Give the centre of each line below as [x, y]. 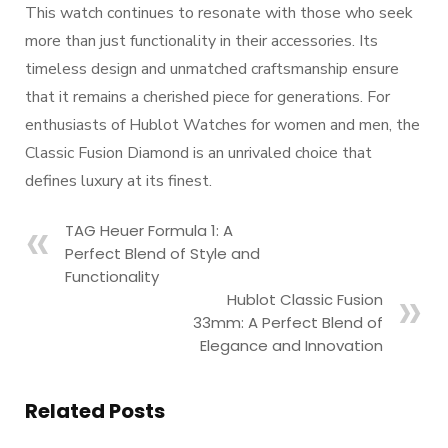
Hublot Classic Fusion [305, 299]
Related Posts [95, 411]
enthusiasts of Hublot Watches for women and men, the [222, 125]
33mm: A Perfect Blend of [288, 322]
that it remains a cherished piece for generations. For [207, 97]
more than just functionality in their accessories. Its [201, 41]
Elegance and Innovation [291, 345]
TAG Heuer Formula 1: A [149, 230]
